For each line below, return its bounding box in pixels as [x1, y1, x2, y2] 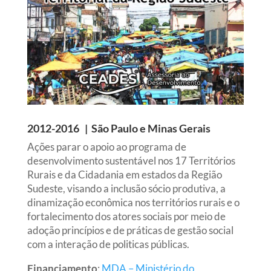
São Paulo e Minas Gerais [91, 121, 211, 135]
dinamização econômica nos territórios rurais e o [27, 195, 240, 209]
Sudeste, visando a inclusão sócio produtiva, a [27, 181, 226, 195]
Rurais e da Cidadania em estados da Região [27, 168, 222, 181]
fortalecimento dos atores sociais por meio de [27, 209, 226, 223]
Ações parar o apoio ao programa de [27, 140, 186, 153]
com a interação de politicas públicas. [27, 237, 189, 250]
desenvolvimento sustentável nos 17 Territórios [27, 154, 235, 167]
